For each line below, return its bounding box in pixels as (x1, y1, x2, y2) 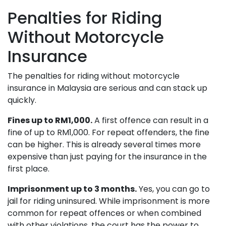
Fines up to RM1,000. (8, 114, 92, 126)
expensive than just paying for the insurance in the (8, 150, 207, 162)
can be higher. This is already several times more (8, 138, 201, 150)
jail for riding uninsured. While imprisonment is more (8, 195, 210, 207)
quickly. (8, 94, 36, 106)
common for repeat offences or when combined (8, 207, 201, 219)
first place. (8, 162, 49, 175)
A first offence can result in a (92, 114, 208, 126)
